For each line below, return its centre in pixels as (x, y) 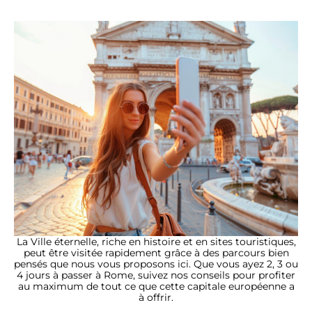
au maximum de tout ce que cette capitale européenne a (156, 287)
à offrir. (156, 298)
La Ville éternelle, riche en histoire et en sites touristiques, (156, 242)
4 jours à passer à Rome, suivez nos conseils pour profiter (156, 275)
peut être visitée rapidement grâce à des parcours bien (156, 253)
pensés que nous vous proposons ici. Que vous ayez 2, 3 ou (156, 264)
